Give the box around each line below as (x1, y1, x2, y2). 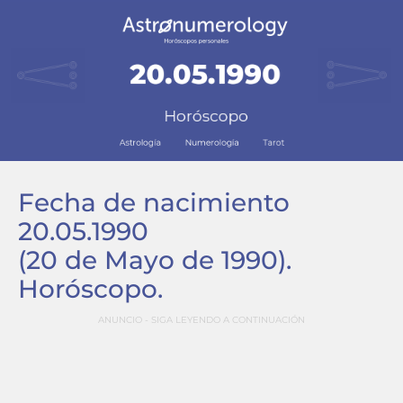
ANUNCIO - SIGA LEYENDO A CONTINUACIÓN (98, 314, 305, 326)
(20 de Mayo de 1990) (18, 245, 286, 275)
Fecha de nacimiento (18, 187, 290, 218)
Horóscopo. (18, 273, 163, 304)
